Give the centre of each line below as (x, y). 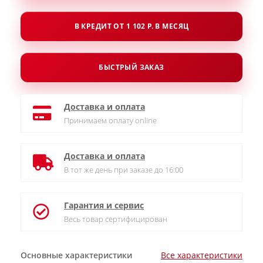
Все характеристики (202, 255)
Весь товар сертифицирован (116, 219)
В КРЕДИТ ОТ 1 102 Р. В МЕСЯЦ (131, 26)
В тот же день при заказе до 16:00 (124, 170)
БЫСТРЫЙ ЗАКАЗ (131, 67)
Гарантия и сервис (104, 205)
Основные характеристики (76, 255)
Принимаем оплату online (110, 120)
